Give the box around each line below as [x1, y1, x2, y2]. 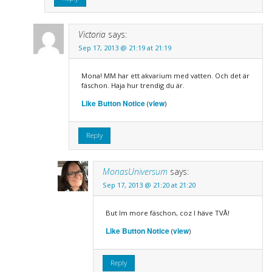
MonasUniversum [102, 165, 168, 177]
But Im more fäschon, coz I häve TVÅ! [105, 208, 229, 217]
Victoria [78, 28, 106, 40]
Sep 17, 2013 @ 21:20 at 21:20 [102, 180, 195, 189]
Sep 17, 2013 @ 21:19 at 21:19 [78, 42, 171, 52]
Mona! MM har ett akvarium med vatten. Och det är [81, 70, 250, 80]
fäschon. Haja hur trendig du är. [81, 80, 185, 90]
